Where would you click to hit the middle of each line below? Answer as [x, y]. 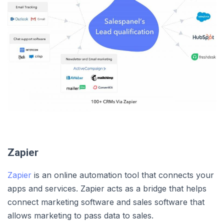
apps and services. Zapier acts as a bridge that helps [107, 188]
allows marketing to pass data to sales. [80, 215]
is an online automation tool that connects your [123, 175]
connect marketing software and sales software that [106, 202]
